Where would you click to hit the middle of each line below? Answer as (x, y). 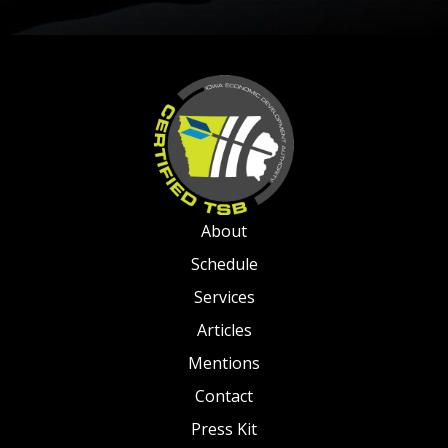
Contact (224, 396)
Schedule (224, 264)
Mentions (224, 363)
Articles (224, 330)
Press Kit (224, 429)
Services (224, 297)
